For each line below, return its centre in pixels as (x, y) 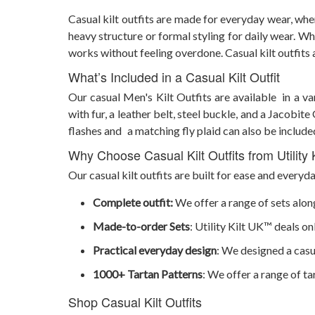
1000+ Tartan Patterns (148, 274)
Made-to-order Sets (141, 226)
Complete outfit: (133, 202)
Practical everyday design (155, 250)
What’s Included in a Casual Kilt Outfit (174, 77)
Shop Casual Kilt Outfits (135, 302)
